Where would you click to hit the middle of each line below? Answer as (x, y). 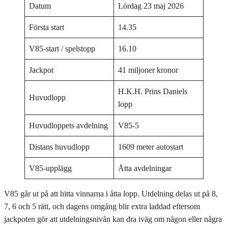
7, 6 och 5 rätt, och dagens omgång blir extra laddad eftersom (102, 206)
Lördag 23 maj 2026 (151, 6)
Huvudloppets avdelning (68, 125)
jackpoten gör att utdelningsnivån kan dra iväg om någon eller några (113, 219)
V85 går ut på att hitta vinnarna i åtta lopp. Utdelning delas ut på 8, (111, 193)
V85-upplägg (50, 168)
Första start (47, 27)
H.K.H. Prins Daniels (153, 91)
